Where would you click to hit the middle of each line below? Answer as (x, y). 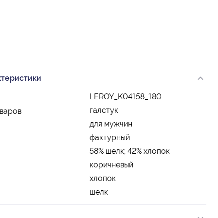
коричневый (111, 165)
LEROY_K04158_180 (126, 97)
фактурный (110, 138)
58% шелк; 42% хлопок (130, 151)
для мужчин (111, 124)
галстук (104, 110)
